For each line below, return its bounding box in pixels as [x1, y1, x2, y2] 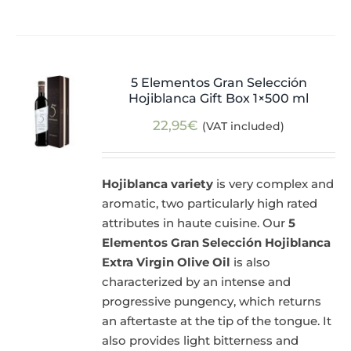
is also [230, 255, 271, 270]
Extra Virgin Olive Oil [102, 255, 231, 270]
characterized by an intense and [102, 274, 291, 290]
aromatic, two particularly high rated [102, 196, 318, 212]
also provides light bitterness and [102, 333, 299, 349]
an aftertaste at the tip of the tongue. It [102, 313, 332, 329]
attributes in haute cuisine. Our [102, 215, 289, 231]
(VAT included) [202, 119, 285, 134]
